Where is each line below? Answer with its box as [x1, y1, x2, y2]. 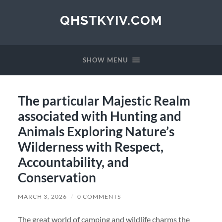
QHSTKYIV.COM [60, 12, 162, 28]
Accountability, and [17, 154, 129, 170]
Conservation [17, 169, 96, 185]
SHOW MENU [82, 56, 128, 64]
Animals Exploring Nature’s [17, 123, 174, 139]
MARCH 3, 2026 [17, 192, 67, 200]
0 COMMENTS [77, 192, 121, 200]
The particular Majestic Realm [17, 92, 190, 109]
